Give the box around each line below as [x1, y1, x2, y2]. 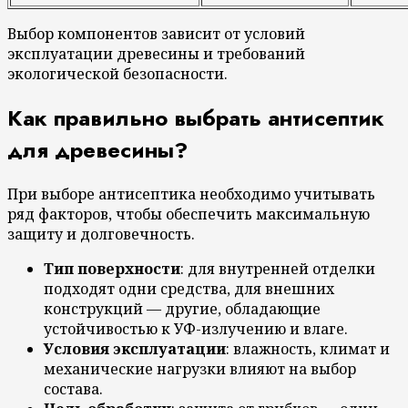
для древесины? [7, 133, 188, 166]
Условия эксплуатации [44, 338, 226, 359]
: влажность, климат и [226, 338, 390, 359]
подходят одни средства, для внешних [44, 278, 334, 299]
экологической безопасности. [7, 63, 228, 84]
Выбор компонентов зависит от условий [7, 23, 305, 44]
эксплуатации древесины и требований [7, 43, 305, 64]
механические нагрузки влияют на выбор [44, 358, 356, 379]
